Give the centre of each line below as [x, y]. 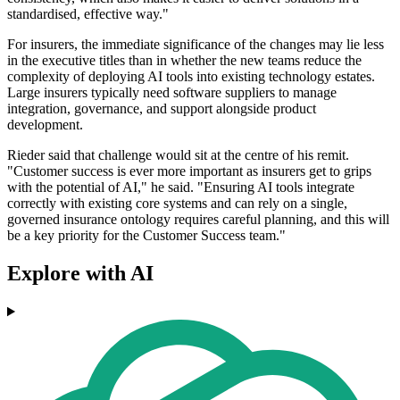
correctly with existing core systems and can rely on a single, [177, 204]
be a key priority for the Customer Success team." [146, 236]
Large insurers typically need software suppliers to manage [172, 93]
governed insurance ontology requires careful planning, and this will [198, 220]
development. [45, 125]
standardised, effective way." [88, 14]
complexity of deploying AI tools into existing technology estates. [191, 77]
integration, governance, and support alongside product [162, 109]
